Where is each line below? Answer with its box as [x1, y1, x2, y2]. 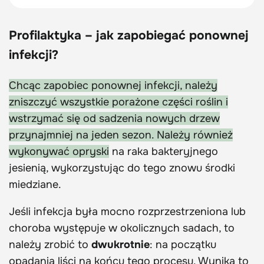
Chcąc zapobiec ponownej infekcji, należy [9, 78, 217, 92]
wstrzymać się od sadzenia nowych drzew [9, 111, 220, 125]
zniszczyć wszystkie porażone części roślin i [9, 95, 228, 108]
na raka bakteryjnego [109, 144, 218, 158]
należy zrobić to [9, 237, 91, 251]
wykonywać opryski [9, 144, 109, 158]
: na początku [150, 237, 216, 251]
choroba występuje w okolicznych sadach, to [9, 221, 235, 235]
